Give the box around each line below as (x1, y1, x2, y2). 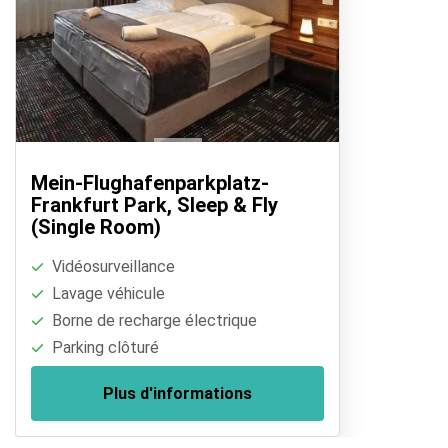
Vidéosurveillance (48, 257, 175, 277)
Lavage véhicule (48, 284, 165, 304)
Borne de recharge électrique (48, 311, 257, 331)
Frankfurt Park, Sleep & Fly (31, 193, 278, 218)
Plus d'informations (103, 384, 252, 404)
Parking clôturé (48, 338, 159, 358)
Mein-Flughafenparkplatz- (31, 171, 269, 196)
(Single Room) (31, 215, 161, 240)
